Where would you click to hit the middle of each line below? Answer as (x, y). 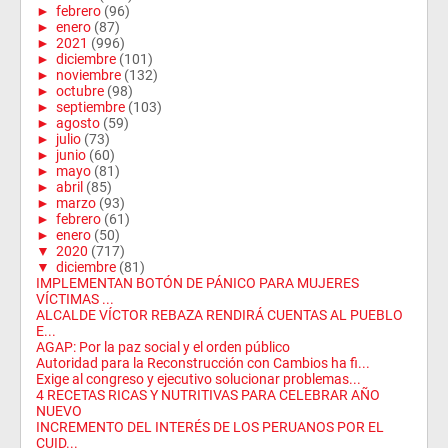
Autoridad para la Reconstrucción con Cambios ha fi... (203, 363)
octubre (80, 91)
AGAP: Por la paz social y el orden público (163, 347)
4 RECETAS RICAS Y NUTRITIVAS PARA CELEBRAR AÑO (208, 395)
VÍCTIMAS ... (75, 299)
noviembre (88, 75)
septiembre (90, 107)
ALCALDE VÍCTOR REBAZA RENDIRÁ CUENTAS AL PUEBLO (219, 315)
